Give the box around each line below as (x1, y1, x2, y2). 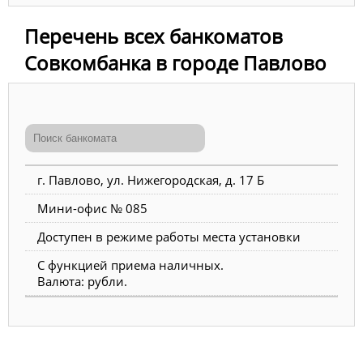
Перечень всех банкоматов (24, 23, 283, 50)
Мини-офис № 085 (37, 200, 147, 217)
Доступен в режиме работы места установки (37, 228, 301, 246)
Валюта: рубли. (37, 273, 127, 290)
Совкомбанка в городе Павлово (24, 49, 327, 77)
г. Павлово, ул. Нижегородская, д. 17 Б (37, 172, 264, 189)
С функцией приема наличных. (37, 257, 224, 274)
